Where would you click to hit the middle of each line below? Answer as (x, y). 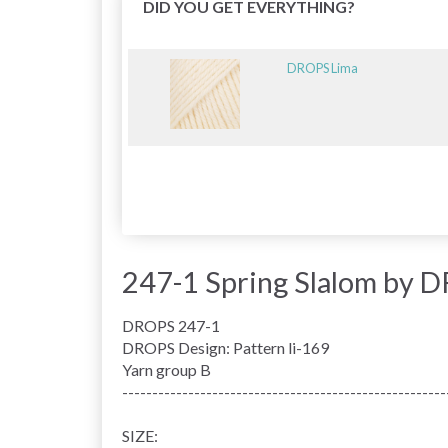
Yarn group (159, 369)
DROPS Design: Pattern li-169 (225, 347)
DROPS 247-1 (171, 325)
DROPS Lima (322, 67)
